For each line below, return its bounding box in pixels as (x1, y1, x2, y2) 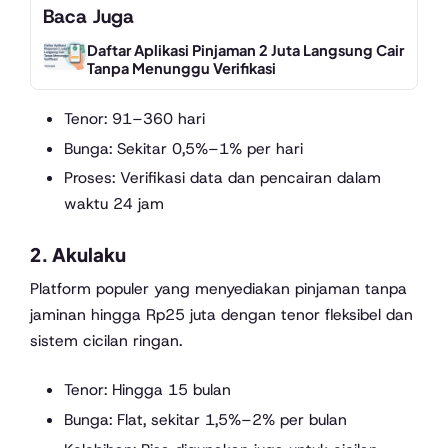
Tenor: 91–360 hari (63, 107, 205, 129)
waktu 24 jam (63, 193, 164, 215)
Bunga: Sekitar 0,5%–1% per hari (63, 137, 303, 159)
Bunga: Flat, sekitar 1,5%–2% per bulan (63, 409, 347, 431)
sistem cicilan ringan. (30, 329, 182, 351)
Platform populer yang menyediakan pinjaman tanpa (30, 277, 407, 299)
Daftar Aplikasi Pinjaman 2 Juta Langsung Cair (86, 40, 404, 59)
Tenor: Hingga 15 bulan (63, 379, 231, 401)
